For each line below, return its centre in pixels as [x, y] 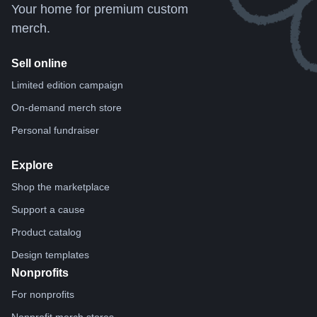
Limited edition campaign [67, 85]
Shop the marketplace [60, 187]
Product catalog [46, 232]
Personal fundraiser [55, 131]
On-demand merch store [67, 108]
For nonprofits [43, 295]
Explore [32, 166]
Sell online [39, 64]
